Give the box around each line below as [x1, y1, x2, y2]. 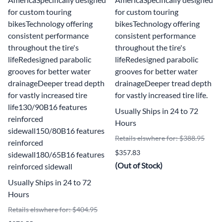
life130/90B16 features [8, 102, 87, 111]
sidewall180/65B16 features [8, 149, 105, 159]
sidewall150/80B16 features [8, 125, 105, 135]
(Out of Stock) [115, 160, 163, 170]
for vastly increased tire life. [115, 90, 208, 100]
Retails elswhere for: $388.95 [115, 133, 205, 142]
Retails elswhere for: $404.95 [8, 205, 98, 214]
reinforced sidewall [8, 161, 72, 171]
